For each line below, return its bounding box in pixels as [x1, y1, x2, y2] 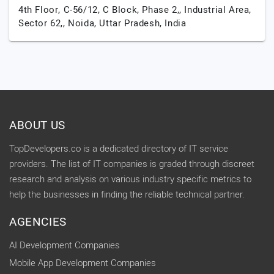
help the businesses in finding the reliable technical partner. [9, 188, 245, 201]
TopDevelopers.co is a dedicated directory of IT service [9, 142, 228, 155]
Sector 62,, [18, 17, 68, 30]
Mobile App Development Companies [9, 256, 156, 270]
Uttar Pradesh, [99, 17, 165, 30]
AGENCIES [9, 213, 67, 231]
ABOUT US [9, 117, 65, 134]
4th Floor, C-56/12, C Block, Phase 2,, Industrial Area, [18, 3, 252, 17]
